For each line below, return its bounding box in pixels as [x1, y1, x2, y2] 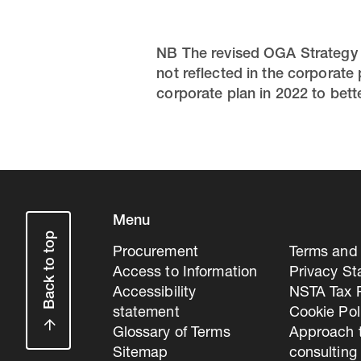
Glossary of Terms [112, 326, 230, 341]
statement [112, 306, 180, 321]
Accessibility [112, 286, 197, 301]
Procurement [112, 246, 198, 260]
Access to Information [112, 266, 258, 280]
